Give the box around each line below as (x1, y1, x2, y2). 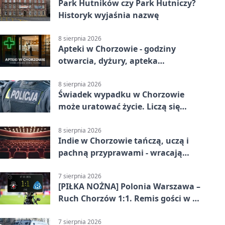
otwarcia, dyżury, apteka (58, 55, 158, 67)
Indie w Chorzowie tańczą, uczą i (58, 135, 189, 146)
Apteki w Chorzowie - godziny (58, 43, 176, 55)
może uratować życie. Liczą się (58, 101, 180, 113)
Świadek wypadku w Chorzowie (58, 89, 184, 100)
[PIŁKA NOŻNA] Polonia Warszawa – (58, 180, 200, 192)
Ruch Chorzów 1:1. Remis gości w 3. (58, 192, 199, 204)
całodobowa (58, 67, 107, 79)
